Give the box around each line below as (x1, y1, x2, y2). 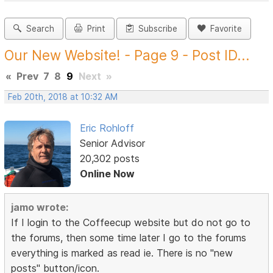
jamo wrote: (11, 200, 69, 213)
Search (21, 24, 55, 34)
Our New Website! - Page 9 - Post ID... (4, 47, 250, 64)
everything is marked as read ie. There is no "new (11, 246, 233, 259)
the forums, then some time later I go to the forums (11, 231, 247, 244)
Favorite (205, 24, 243, 34)
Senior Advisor (79, 137, 145, 150)
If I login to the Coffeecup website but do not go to (11, 216, 251, 229)
